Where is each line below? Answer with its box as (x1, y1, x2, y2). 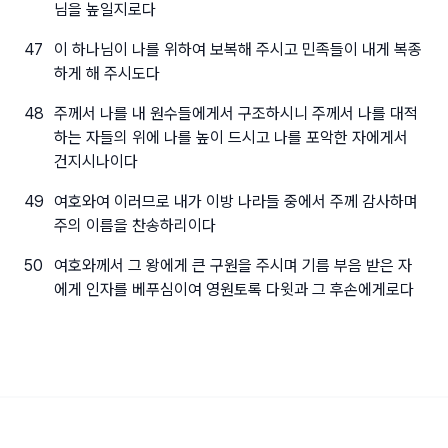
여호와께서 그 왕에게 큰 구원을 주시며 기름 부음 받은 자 (53, 256, 412, 275)
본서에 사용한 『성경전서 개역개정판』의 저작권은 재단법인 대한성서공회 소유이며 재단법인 (17, 413, 431, 427)
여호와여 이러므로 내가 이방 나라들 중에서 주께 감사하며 (53, 192, 418, 211)
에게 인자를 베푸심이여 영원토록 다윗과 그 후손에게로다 (53, 280, 414, 299)
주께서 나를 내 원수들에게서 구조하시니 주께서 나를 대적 (53, 104, 418, 123)
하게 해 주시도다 (53, 64, 160, 83)
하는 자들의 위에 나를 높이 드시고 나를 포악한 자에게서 (53, 128, 408, 147)
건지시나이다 (53, 152, 138, 171)
